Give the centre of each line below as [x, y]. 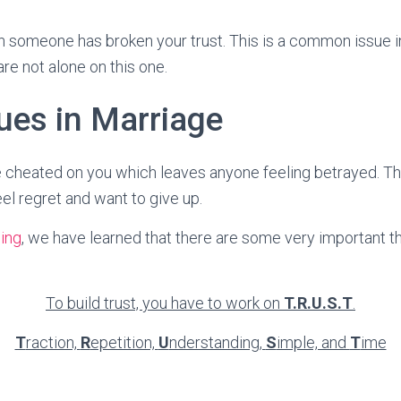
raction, [53, 342]
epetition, [124, 342]
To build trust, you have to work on [165, 303]
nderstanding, [217, 342]
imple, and [313, 342]
